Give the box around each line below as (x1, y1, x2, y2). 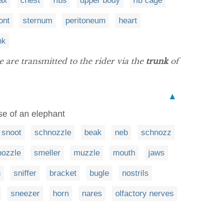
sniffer (14, 169, 36, 178)
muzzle (74, 148, 100, 157)
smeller (34, 148, 61, 157)
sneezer (11, 189, 40, 198)
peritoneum (65, 16, 106, 25)
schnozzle (34, 128, 71, 137)
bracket (49, 169, 77, 178)
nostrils (122, 169, 149, 178)
